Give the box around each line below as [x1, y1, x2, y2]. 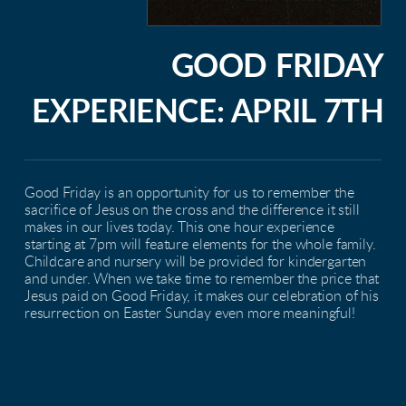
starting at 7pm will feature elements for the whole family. [24, 237, 376, 252]
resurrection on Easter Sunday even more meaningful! [24, 305, 355, 321]
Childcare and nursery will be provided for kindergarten [24, 254, 367, 269]
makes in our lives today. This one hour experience [24, 219, 334, 235]
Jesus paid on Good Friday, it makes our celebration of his [24, 288, 379, 304]
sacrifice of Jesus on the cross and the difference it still [24, 202, 360, 217]
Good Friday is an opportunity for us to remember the [24, 185, 354, 200]
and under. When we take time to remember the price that [24, 271, 380, 286]
